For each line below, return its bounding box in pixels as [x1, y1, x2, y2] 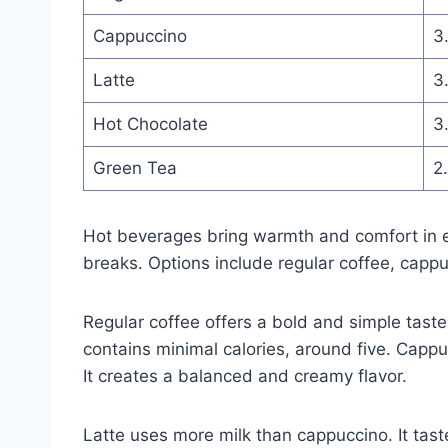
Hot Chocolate [92, 113, 208, 134]
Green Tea [92, 157, 177, 178]
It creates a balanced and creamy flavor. [83, 365, 407, 386]
